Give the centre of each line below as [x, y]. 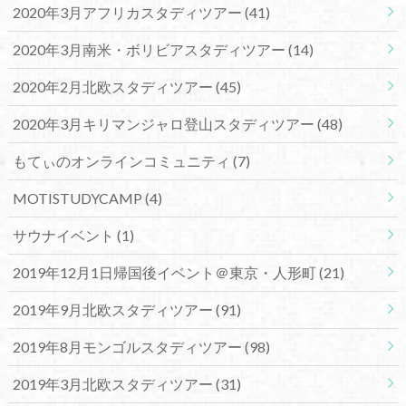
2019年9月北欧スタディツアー [114, 309]
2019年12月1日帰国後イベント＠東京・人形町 [165, 272]
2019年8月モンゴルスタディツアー [128, 346]
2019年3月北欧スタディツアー [114, 383]
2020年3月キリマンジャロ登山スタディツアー [164, 123]
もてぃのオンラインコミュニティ [122, 160]
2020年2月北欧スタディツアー [114, 86]
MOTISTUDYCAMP [78, 198]
